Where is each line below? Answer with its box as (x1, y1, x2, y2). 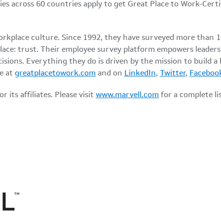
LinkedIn (124, 70, 156, 77)
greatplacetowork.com (15, 70, 96, 77)
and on (96, 70, 124, 77)
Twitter (160, 70, 185, 77)
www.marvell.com (96, 91, 159, 99)
